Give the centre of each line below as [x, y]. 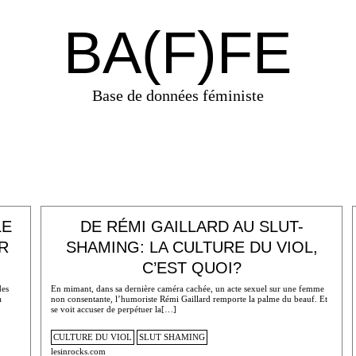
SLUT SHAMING [172, 337]
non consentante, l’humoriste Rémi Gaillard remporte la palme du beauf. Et [189, 298]
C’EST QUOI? [192, 268]
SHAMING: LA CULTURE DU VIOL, [192, 248]
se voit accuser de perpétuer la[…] [113, 309]
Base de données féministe [178, 95]
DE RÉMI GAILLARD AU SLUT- [192, 227]
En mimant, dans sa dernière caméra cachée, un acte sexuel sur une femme [187, 288]
